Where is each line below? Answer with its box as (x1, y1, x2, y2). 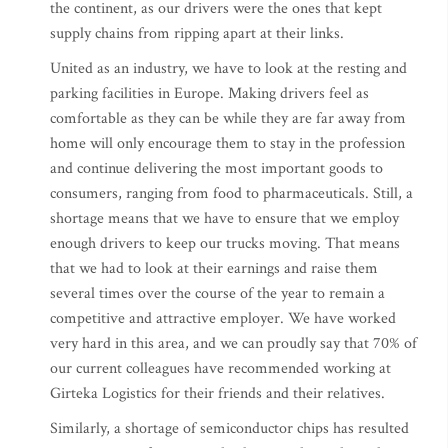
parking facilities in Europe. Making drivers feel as (50, 83, 369, 105)
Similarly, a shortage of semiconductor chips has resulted (50, 418, 409, 440)
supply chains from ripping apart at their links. (50, 23, 344, 45)
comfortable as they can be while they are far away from (50, 108, 406, 130)
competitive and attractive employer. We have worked (50, 308, 396, 330)
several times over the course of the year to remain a (50, 283, 385, 305)
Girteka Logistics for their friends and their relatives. (50, 383, 385, 405)
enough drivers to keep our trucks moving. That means (50, 233, 400, 255)
